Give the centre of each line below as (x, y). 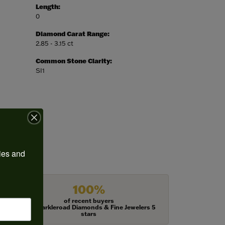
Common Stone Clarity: (74, 61)
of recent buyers (89, 201)
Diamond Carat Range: (73, 34)
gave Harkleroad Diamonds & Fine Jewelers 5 (89, 207)
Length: (48, 7)
